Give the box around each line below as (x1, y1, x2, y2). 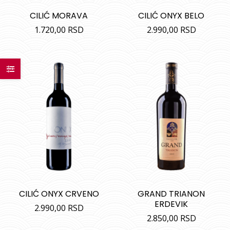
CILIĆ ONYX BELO (138, 9, 204, 22)
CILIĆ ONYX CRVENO (18, 187, 99, 200)
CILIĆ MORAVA (30, 9, 88, 22)
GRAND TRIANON (138, 187, 205, 200)
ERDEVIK (155, 198, 188, 210)
